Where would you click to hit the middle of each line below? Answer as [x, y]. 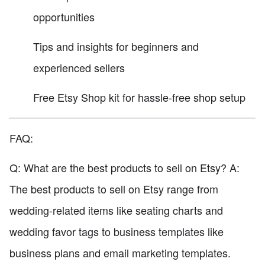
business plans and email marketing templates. [120, 253]
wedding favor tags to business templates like [117, 232]
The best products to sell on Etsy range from [114, 189]
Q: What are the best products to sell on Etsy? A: [125, 168]
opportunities [64, 16]
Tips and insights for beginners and [116, 46]
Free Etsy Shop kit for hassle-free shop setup [139, 97]
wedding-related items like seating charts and [116, 210]
